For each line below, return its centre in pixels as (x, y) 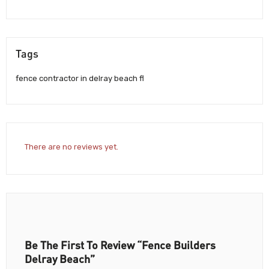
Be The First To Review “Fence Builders (120, 245)
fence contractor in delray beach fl (80, 79)
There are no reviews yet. (71, 147)
